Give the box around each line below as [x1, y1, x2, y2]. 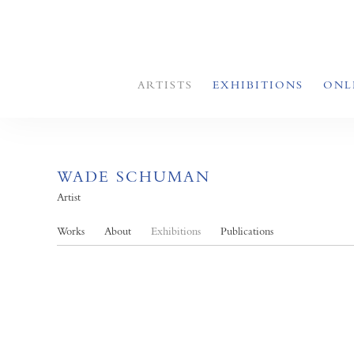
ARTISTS [137, 78, 193, 91]
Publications [220, 224, 273, 237]
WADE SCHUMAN [57, 168, 210, 186]
